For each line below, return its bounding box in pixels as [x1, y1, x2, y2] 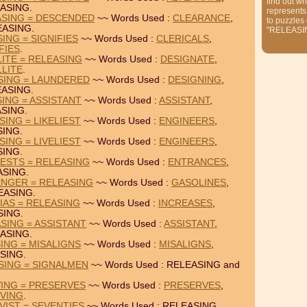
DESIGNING [168, 75, 221, 85]
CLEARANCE [173, 13, 230, 23]
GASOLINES [171, 177, 226, 188]
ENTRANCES [168, 157, 226, 167]
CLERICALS [156, 34, 209, 44]
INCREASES [158, 198, 212, 208]
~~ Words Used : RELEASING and [88, 260, 240, 270]
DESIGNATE [160, 54, 214, 64]
